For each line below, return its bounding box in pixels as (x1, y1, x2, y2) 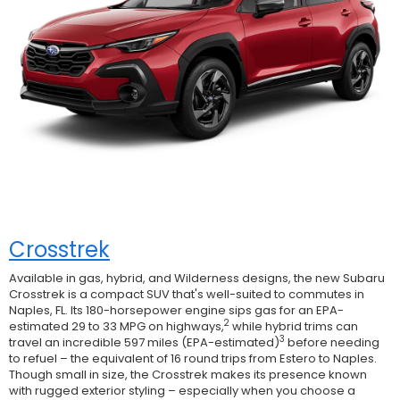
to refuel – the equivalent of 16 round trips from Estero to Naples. (9, 349, 377, 367)
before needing (285, 333, 379, 351)
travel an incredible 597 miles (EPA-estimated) (9, 333, 279, 351)
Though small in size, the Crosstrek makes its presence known (9, 365, 367, 383)
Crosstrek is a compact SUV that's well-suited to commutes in (9, 285, 364, 303)
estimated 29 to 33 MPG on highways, (9, 317, 224, 335)
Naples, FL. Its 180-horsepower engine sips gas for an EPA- (9, 301, 344, 319)
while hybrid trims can (229, 317, 358, 335)
